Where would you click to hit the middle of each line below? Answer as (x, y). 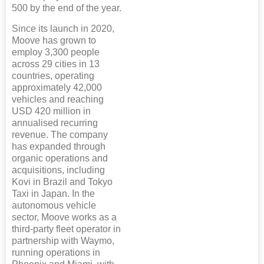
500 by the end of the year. (67, 8)
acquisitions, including (58, 170)
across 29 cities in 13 (56, 64)
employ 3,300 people (56, 52)
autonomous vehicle (54, 205)
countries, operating (53, 75)
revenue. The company (60, 134)
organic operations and (60, 158)
